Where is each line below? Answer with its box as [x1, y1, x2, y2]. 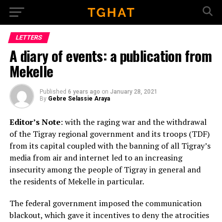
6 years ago [67, 88, 100, 95]
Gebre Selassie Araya [48, 95, 110, 102]
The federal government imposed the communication [9, 198, 202, 209]
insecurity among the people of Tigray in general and [9, 164, 201, 175]
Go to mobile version [72, 6, 150, 16]
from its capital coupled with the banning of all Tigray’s [9, 140, 211, 151]
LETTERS [14, 34, 43, 41]
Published [39, 88, 66, 95]
